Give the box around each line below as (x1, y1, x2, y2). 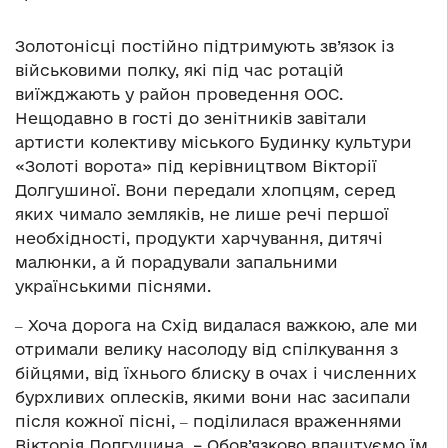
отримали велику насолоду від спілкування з (15, 339, 398, 358)
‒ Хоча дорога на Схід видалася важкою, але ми (15, 315, 418, 334)
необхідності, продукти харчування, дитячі (15, 228, 383, 247)
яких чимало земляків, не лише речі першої (15, 204, 389, 223)
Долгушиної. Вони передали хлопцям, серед (15, 180, 396, 199)
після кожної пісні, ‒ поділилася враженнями (15, 411, 402, 430)
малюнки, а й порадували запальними (15, 252, 338, 271)
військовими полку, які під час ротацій (15, 60, 344, 79)
